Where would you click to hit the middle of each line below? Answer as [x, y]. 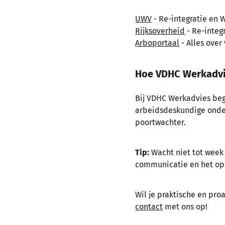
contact [149, 206]
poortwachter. [161, 122]
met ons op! [185, 206]
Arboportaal [157, 43]
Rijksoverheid [160, 31]
